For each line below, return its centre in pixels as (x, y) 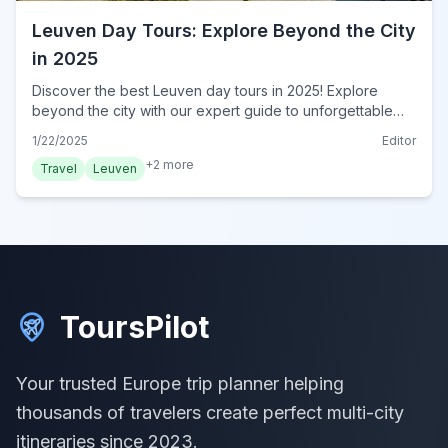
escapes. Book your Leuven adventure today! (183, 130)
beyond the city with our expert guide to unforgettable (212, 110)
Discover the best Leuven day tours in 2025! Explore (205, 90)
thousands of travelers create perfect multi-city (210, 412)
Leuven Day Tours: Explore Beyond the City (224, 30)
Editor (399, 140)
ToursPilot (134, 326)
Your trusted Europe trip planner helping (180, 383)
